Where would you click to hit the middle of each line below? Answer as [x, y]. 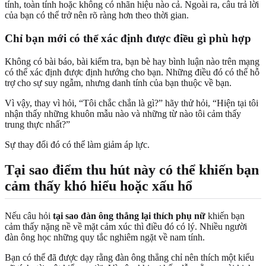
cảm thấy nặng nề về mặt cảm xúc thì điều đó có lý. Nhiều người [126, 226]
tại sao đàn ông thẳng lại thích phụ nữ [129, 216]
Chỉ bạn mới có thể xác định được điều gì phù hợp [128, 38]
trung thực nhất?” [37, 124]
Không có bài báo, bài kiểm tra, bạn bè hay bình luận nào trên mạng [132, 61]
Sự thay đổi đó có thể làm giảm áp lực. [77, 144]
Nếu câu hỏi [29, 216]
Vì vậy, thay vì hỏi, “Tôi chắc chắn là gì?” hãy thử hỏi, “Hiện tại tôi [132, 103]
